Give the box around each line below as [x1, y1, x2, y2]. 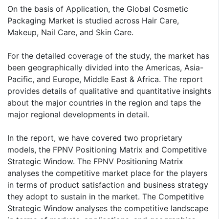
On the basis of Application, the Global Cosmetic [7, 3, 188, 14]
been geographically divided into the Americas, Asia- [7, 62, 203, 72]
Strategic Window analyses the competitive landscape [7, 203, 208, 213]
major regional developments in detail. [7, 109, 149, 119]
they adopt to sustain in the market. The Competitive [7, 191, 204, 201]
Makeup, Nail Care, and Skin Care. [7, 27, 133, 37]
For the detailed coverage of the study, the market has [7, 50, 209, 61]
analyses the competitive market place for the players [7, 168, 207, 178]
